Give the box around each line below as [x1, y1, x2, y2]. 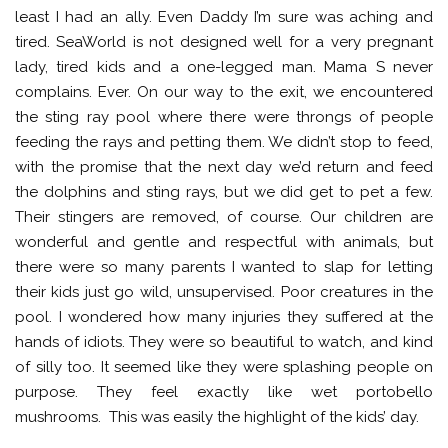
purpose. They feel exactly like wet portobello [15, 382, 433, 401]
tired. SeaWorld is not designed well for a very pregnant [15, 32, 433, 51]
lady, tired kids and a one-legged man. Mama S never [15, 57, 433, 76]
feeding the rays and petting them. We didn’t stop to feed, [15, 132, 433, 151]
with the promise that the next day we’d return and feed [15, 157, 433, 176]
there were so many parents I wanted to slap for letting [15, 257, 433, 276]
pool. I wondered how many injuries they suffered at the [15, 307, 433, 326]
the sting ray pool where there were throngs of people [15, 107, 433, 126]
